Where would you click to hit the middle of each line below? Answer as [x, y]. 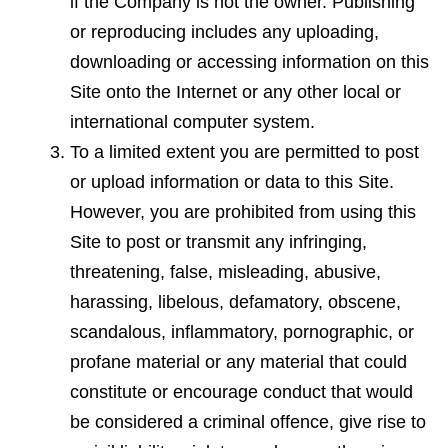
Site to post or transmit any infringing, [218, 242]
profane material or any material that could [238, 362]
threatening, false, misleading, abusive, [225, 272]
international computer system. [192, 122]
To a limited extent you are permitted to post [244, 152]
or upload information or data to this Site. [232, 182]
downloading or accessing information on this [249, 62]
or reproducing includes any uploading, [224, 32]
